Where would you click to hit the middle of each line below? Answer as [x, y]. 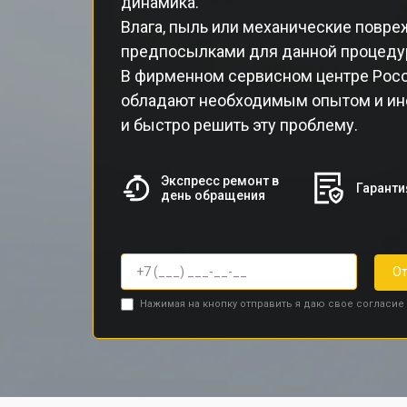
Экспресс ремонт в [220, 181]
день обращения [213, 195]
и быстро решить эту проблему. [239, 125]
